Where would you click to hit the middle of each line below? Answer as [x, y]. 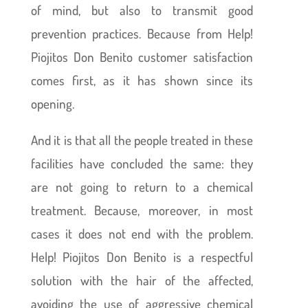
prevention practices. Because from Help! [142, 33]
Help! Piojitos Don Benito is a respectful [142, 256]
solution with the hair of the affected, [142, 280]
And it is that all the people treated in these [142, 140]
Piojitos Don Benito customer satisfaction [142, 56]
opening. [52, 103]
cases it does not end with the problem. [142, 233]
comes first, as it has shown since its [142, 80]
